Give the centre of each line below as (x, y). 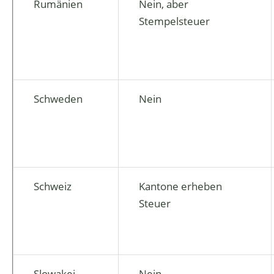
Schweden (58, 99)
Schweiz (53, 186)
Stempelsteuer (174, 21)
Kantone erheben (180, 186)
